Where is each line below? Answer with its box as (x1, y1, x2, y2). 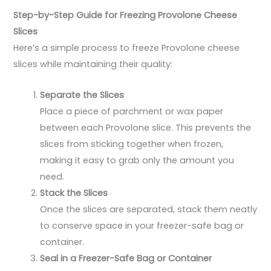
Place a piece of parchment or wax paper (40, 105, 224, 117)
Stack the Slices (40, 186, 108, 199)
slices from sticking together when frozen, (40, 137, 224, 150)
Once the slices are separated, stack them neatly (40, 203, 258, 215)
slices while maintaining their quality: (13, 58, 173, 71)
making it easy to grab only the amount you (40, 154, 235, 166)
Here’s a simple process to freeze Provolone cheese (13, 42, 240, 54)
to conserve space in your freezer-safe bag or (40, 219, 244, 232)
